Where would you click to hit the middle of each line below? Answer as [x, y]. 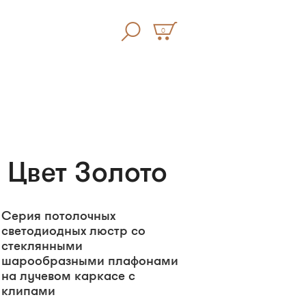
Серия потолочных [58, 215]
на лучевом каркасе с [68, 276]
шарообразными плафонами [90, 261]
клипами [28, 291]
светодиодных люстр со [73, 231]
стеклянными [42, 246]
